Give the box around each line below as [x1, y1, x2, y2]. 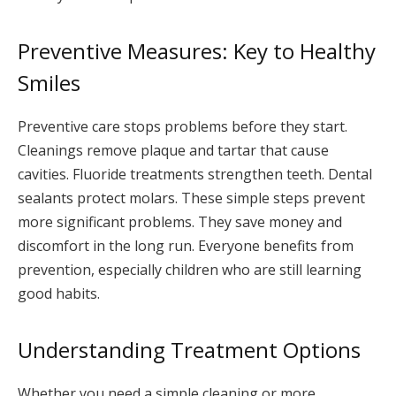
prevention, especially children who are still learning [18, 259, 362, 279]
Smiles [18, 67, 80, 97]
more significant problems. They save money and [18, 211, 342, 232]
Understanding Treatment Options [18, 335, 361, 365]
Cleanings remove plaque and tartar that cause [18, 140, 329, 160]
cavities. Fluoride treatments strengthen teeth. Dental [18, 164, 372, 184]
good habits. [18, 283, 100, 303]
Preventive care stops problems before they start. [18, 116, 347, 136]
